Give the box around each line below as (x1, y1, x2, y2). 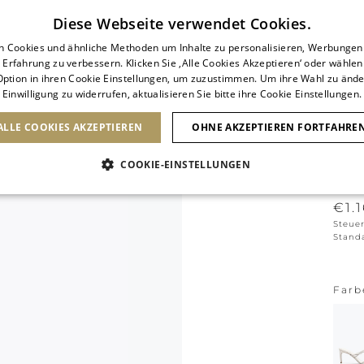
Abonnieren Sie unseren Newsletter (84, 5, 288, 19)
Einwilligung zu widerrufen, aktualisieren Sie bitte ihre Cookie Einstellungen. (2, 87, 362, 101)
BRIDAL (307, 98, 357, 113)
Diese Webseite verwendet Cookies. (52, 14, 312, 33)
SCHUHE (33, 98, 89, 113)
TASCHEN (127, 98, 188, 113)
